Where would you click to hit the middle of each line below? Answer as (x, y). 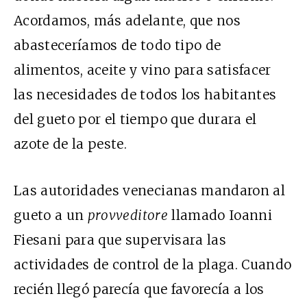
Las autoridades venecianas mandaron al (149, 190)
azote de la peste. (71, 144)
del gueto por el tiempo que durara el (135, 119)
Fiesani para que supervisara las (120, 240)
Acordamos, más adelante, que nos (127, 20)
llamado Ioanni (220, 215)
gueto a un (51, 215)
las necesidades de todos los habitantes (145, 94)
